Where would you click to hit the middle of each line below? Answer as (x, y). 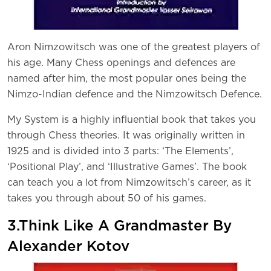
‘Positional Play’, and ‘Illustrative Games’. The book (127, 167)
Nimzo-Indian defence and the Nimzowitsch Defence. (135, 95)
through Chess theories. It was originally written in (126, 136)
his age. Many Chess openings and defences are (121, 63)
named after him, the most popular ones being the (127, 79)
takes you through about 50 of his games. (107, 199)
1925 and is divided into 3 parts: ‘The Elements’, (120, 152)
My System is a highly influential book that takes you (132, 120)
